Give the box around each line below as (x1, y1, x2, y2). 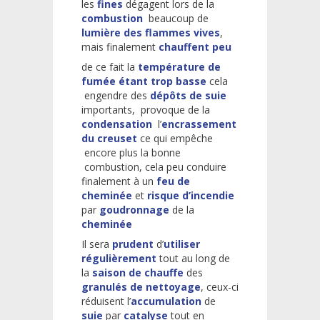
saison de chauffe (89, 265, 184, 279)
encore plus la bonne (81, 145, 181, 159)
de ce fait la (81, 59, 138, 74)
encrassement (161, 116, 236, 131)
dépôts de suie (150, 88, 226, 102)
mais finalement (81, 39, 159, 54)
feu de (156, 174, 190, 188)
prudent (112, 236, 154, 251)
